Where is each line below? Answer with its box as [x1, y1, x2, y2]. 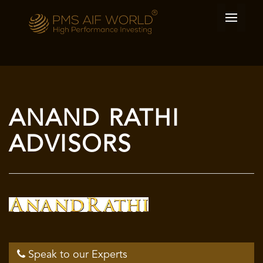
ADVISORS [9, 134, 131, 157]
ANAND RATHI [9, 108, 180, 131]
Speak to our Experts [25, 249, 127, 260]
